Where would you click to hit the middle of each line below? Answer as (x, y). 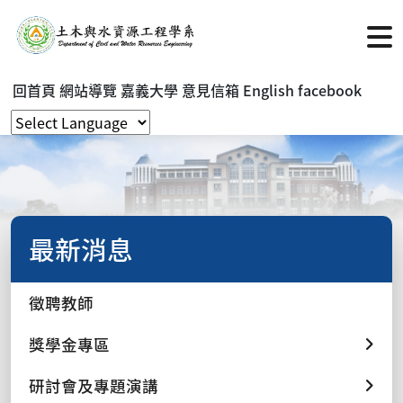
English (269, 90)
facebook (330, 90)
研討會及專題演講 (94, 385)
